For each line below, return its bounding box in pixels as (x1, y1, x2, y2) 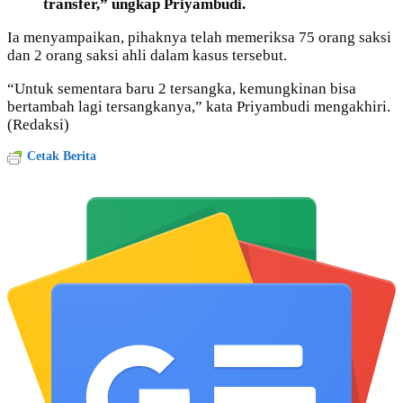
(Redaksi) (7, 116, 69, 133)
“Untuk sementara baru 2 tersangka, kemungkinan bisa (7, 80, 356, 97)
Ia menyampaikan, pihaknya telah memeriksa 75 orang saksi (7, 29, 391, 46)
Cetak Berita (27, 149, 96, 163)
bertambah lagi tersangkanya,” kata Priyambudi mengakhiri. (7, 98, 390, 115)
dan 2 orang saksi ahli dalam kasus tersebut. (7, 47, 287, 64)
